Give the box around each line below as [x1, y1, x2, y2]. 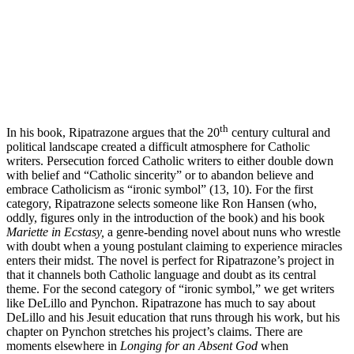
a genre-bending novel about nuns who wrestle [107, 224, 341, 239]
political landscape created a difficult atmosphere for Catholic [6, 139, 310, 153]
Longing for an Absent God [120, 338, 258, 352]
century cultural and [228, 125, 330, 139]
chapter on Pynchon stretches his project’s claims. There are [6, 324, 303, 338]
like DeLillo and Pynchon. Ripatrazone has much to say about [6, 296, 315, 310]
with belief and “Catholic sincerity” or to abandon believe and [6, 168, 314, 182]
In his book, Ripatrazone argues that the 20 [6, 125, 220, 139]
